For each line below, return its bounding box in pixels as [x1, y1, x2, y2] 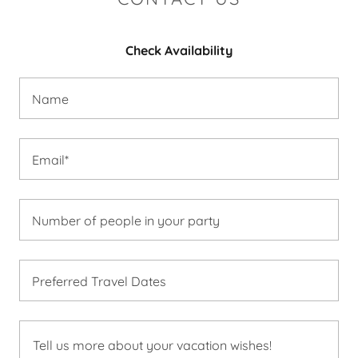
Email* [32, 151, 69, 168]
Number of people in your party [32, 212, 220, 229]
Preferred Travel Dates [32, 272, 166, 289]
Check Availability [125, 42, 233, 58]
